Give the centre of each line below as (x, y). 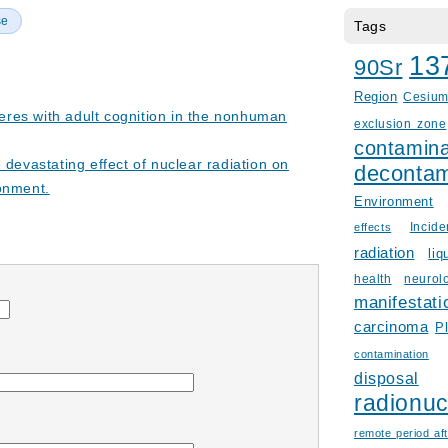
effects (373, 227)
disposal (386, 378)
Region (376, 97)
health (373, 278)
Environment (394, 201)
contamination (391, 354)
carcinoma (391, 327)
